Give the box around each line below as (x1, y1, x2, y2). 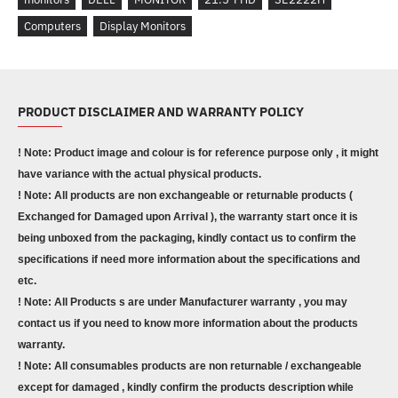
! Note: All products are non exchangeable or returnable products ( (18, 188, 353, 202)
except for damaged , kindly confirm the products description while (18, 380, 354, 394)
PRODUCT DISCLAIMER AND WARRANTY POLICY (18, 103, 304, 120)
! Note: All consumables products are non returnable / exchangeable (18, 359, 362, 372)
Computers (24, 18, 81, 34)
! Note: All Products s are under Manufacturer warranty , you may (18, 295, 347, 308)
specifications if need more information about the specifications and (18, 252, 360, 266)
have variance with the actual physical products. (18, 167, 261, 180)
